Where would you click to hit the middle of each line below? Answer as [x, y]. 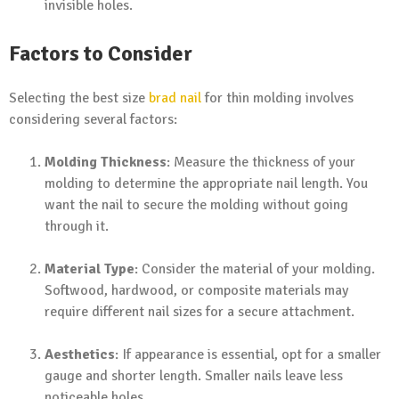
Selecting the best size [79, 98]
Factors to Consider [101, 54]
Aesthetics [80, 354]
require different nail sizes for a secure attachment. [199, 311]
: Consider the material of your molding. [255, 269]
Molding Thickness [106, 162]
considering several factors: [93, 119]
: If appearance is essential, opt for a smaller [248, 354]
